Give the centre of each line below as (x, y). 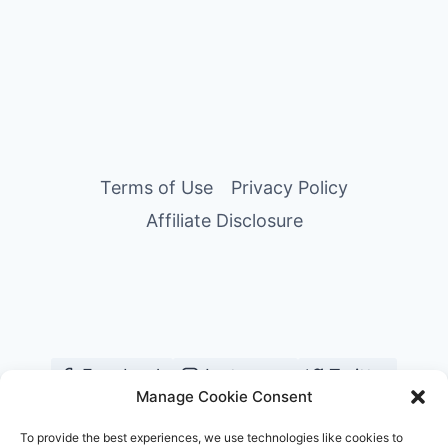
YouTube (140, 411)
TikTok (340, 411)
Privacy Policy (289, 187)
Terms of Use (156, 187)
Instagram (247, 375)
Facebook (124, 375)
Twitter (359, 375)
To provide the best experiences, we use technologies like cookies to (211, 437)
